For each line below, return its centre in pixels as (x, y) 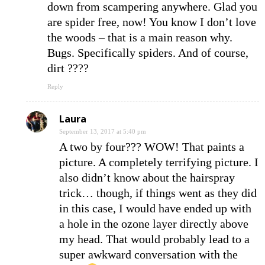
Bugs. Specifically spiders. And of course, (148, 53)
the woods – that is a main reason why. (140, 38)
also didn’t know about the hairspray (147, 178)
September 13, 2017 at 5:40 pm (103, 132)
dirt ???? (68, 68)
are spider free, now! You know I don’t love (152, 22)
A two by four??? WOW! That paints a (152, 147)
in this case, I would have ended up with (155, 209)
